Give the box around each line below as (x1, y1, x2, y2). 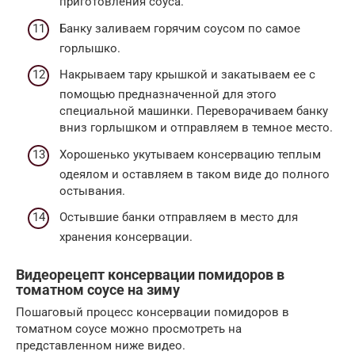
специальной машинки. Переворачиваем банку (59, 104, 328, 119)
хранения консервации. (59, 230, 193, 245)
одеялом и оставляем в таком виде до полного (59, 166, 330, 181)
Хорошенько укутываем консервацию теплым (59, 147, 321, 162)
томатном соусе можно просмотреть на (16, 322, 242, 337)
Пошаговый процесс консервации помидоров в (16, 305, 289, 320)
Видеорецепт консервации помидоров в (16, 266, 284, 284)
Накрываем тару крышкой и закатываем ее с (59, 67, 315, 82)
